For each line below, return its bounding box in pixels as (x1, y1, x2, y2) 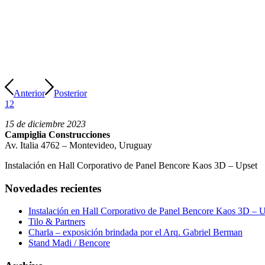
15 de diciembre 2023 (5, 119, 86, 129)
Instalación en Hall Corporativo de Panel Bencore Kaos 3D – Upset (5, 160, 257, 170)
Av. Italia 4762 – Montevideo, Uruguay (5, 140, 152, 150)
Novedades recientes (5, 182, 101, 195)
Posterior (54, 88, 87, 98)
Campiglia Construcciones (5, 130, 110, 140)
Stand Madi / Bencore (28, 238, 110, 248)
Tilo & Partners (28, 216, 85, 227)
